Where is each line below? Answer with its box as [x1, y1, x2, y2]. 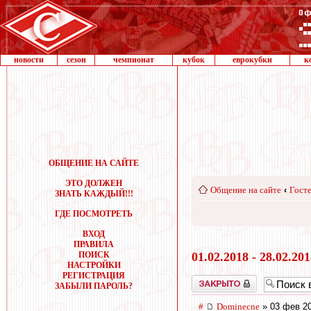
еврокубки [233, 55, 272, 65]
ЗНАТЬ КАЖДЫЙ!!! [54, 189, 133, 199]
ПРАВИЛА [74, 239, 114, 249]
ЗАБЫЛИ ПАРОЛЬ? [55, 281, 133, 291]
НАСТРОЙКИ [67, 260, 121, 270]
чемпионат [113, 55, 154, 65]
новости [14, 55, 44, 65]
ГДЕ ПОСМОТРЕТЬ [55, 209, 133, 219]
